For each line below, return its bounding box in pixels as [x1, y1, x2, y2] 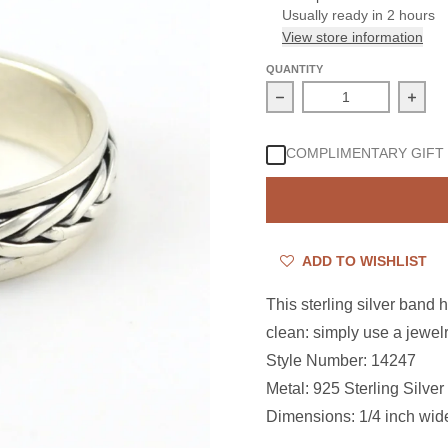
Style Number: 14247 [265, 352, 416, 370]
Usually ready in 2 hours [281, 7, 435, 24]
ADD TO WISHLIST [298, 253, 427, 270]
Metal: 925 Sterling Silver [265, 380, 444, 398]
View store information [281, 29, 423, 46]
